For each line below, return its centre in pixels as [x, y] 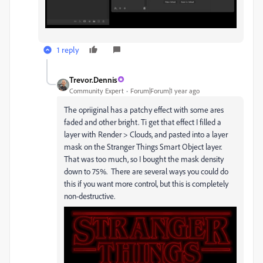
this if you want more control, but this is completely [146, 183]
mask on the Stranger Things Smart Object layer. [144, 146]
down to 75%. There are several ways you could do [146, 171]
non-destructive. [90, 195]
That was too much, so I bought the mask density [144, 159]
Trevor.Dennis [93, 79]
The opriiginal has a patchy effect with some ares [144, 109]
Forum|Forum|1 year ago [165, 90]
